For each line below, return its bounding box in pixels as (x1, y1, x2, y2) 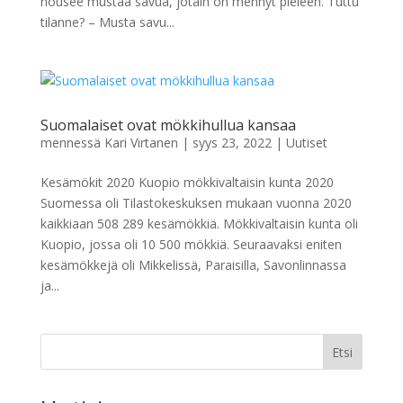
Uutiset (285, 134, 327, 151)
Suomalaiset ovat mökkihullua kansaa (40, 115, 296, 135)
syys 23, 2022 (192, 134, 272, 151)
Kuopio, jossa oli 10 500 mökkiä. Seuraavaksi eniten (40, 236, 342, 253)
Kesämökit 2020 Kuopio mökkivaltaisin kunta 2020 (40, 174, 334, 191)
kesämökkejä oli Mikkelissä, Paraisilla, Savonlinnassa (40, 256, 346, 273)
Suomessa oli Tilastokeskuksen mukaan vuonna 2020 (40, 194, 352, 211)
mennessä (40, 134, 104, 151)
